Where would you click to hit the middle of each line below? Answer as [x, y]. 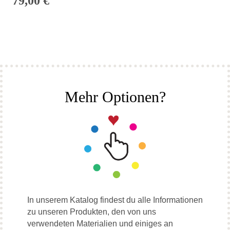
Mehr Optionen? [115, 97]
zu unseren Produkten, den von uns [92, 212]
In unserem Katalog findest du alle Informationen [115, 200]
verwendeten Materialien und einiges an [100, 223]
